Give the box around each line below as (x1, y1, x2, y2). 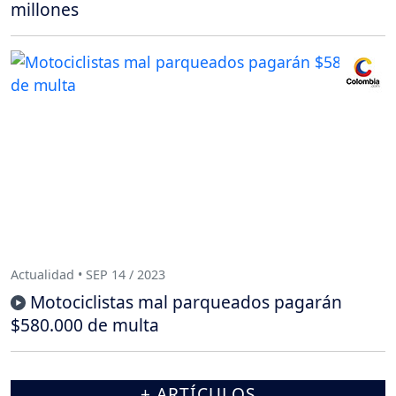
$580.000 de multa (11, 313, 159, 338)
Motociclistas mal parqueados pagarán (30, 290, 342, 315)
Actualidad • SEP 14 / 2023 (11, 265, 165, 283)
